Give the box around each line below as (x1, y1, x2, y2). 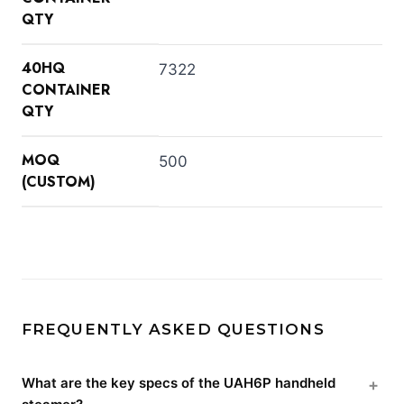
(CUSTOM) (22, 170, 96, 192)
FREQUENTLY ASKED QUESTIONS (22, 319, 325, 338)
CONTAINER (22, 78, 110, 100)
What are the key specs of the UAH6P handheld (22, 373, 335, 391)
